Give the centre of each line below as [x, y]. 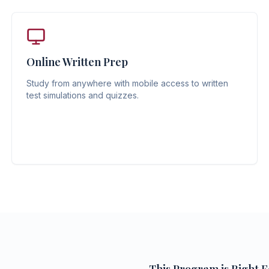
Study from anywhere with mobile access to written [127, 83]
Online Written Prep [77, 62]
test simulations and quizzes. [82, 95]
